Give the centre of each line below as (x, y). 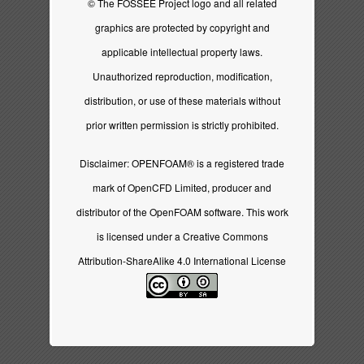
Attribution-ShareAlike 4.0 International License (182, 261)
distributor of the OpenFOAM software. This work (182, 212)
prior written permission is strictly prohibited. (182, 125)
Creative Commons (225, 236)
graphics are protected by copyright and (182, 28)
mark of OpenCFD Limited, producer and (182, 188)
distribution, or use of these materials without (182, 101)
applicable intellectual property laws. (182, 52)
